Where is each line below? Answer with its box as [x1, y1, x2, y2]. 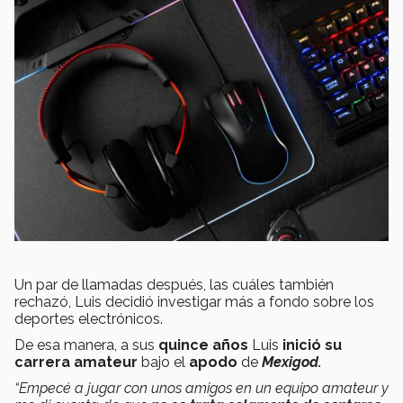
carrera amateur [14, 354, 138, 372]
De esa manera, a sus [14, 336, 158, 354]
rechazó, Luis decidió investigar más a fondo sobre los [14, 293, 374, 311]
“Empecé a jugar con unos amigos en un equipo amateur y [14, 380, 389, 398]
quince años [158, 336, 248, 354]
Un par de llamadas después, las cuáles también [14, 276, 334, 294]
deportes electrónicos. [14, 310, 163, 328]
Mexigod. [262, 354, 322, 372]
